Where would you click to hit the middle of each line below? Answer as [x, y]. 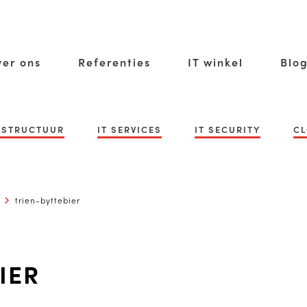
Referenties [114, 62]
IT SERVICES [130, 129]
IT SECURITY [228, 129]
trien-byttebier [48, 200]
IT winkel [216, 62]
